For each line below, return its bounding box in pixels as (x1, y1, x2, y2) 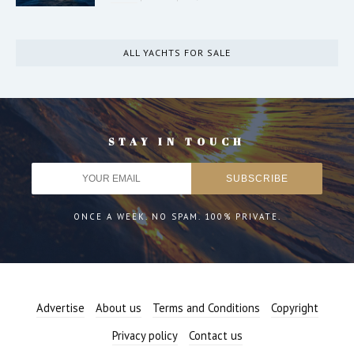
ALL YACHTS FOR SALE (123, 46, 231, 58)
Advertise (36, 299, 85, 315)
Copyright (270, 299, 318, 315)
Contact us (188, 327, 243, 343)
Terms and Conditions (152, 299, 260, 315)
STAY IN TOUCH (108, 134, 246, 149)
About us (95, 299, 141, 315)
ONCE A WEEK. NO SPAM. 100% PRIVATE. (73, 210, 281, 222)
